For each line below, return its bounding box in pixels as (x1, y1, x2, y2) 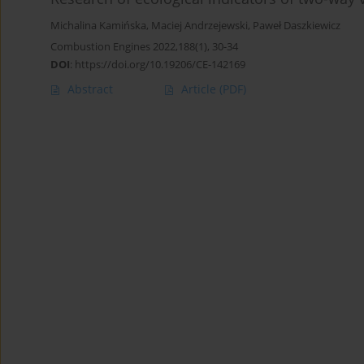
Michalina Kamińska (50, 19, 146, 33)
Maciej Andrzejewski (151, 19, 248, 33)
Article (181, 81, 219, 97)
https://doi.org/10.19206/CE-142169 (75, 57, 245, 72)
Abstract (67, 81, 113, 97)
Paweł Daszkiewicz (253, 19, 340, 33)
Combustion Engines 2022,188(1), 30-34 (50, 39, 238, 54)
